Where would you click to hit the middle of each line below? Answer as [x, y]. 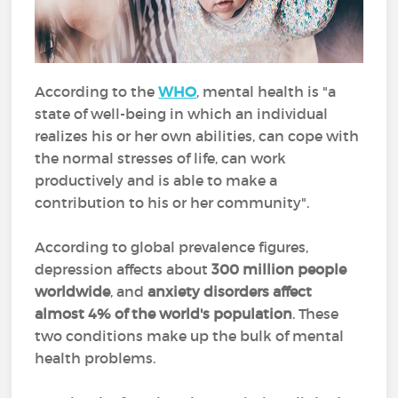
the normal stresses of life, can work [161, 158]
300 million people [278, 269]
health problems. [96, 358]
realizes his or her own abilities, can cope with [197, 136]
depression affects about [122, 269]
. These [316, 314]
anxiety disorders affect [230, 291]
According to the [97, 92]
